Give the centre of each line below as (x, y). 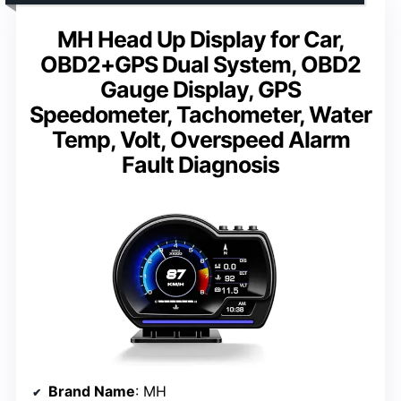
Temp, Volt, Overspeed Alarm (200, 140)
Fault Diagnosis (200, 165)
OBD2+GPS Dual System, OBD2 (200, 65)
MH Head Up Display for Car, (200, 40)
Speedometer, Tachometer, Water (200, 115)
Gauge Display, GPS (200, 90)
